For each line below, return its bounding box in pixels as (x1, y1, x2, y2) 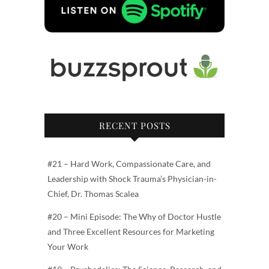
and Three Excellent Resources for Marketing (47, 226, 214, 237)
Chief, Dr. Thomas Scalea (47, 188, 139, 199)
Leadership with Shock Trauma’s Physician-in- (47, 173, 217, 184)
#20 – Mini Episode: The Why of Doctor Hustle (47, 211, 221, 222)
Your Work (47, 241, 88, 252)
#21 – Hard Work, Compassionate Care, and (47, 158, 211, 169)
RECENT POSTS (98, 119, 171, 131)
